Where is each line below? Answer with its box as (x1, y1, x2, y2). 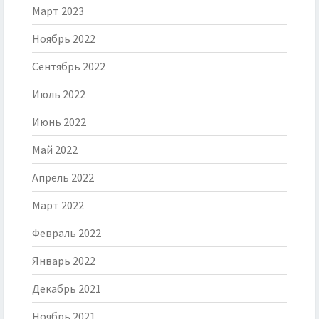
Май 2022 (32, 142, 78, 157)
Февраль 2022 (32, 226, 101, 241)
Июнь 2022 (32, 115, 86, 130)
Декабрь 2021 (32, 281, 101, 296)
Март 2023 (32, 4, 84, 19)
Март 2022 (32, 198, 84, 213)
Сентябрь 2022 (32, 59, 105, 74)
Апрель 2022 (32, 170, 94, 185)
